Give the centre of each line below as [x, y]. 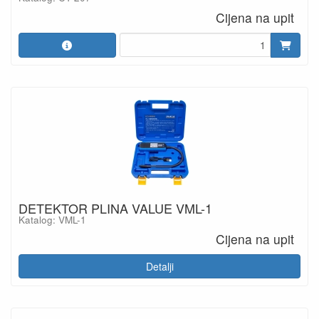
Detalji [159, 266]
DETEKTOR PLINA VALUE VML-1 [115, 208]
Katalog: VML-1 [52, 219]
